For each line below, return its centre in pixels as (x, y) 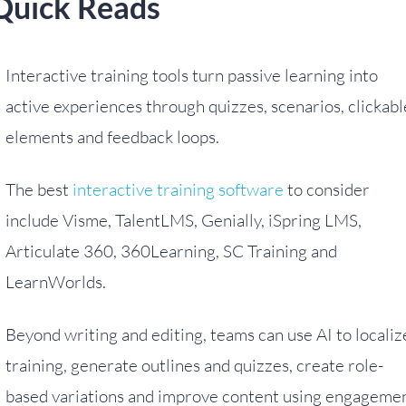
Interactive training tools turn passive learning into (192, 75)
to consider (327, 189)
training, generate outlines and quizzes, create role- (194, 365)
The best (39, 189)
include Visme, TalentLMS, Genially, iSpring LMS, (184, 220)
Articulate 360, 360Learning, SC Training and (171, 251)
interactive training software (178, 189)
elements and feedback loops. (112, 137)
